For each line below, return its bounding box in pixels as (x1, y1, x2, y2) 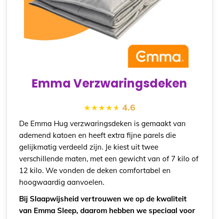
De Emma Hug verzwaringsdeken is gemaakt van (19, 118, 186, 128)
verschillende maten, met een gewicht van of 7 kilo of (19, 153, 199, 163)
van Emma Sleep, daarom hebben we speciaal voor (19, 205, 196, 215)
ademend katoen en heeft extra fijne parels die (19, 130, 176, 140)
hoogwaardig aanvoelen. (19, 177, 105, 187)
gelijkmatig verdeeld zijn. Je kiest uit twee (19, 142, 159, 152)
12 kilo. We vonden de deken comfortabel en (19, 165, 171, 175)
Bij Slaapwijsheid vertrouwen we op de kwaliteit (19, 194, 187, 203)
